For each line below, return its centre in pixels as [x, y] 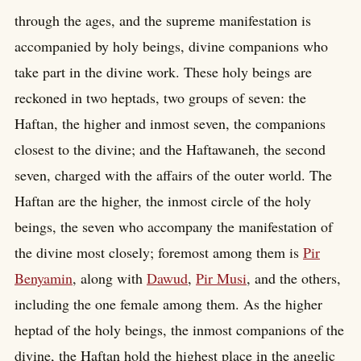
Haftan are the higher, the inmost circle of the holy [163, 201]
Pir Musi [221, 278]
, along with [110, 278]
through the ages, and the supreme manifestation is [163, 21]
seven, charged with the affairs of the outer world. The [173, 175]
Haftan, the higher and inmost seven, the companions [170, 124]
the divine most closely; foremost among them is [159, 253]
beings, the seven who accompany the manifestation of [174, 227]
